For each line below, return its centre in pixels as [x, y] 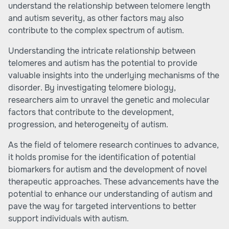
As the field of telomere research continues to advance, [113, 145]
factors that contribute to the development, [91, 112]
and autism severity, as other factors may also [96, 18]
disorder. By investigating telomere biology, [92, 88]
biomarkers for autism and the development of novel [108, 169]
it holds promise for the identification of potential [102, 157]
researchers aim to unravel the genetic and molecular [109, 100]
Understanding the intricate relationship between [102, 51]
